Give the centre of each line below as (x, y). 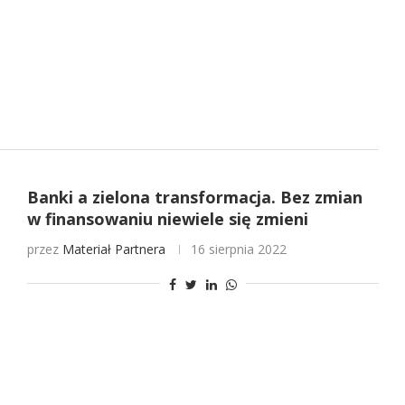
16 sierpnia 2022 (238, 249)
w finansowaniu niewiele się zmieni (167, 218)
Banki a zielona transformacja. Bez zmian (194, 197)
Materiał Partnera (113, 249)
